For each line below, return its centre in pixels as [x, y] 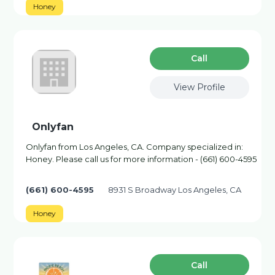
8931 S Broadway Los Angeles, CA [175, 190]
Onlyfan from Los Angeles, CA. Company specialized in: [135, 147]
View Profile [199, 87]
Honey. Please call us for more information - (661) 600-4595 [141, 159]
